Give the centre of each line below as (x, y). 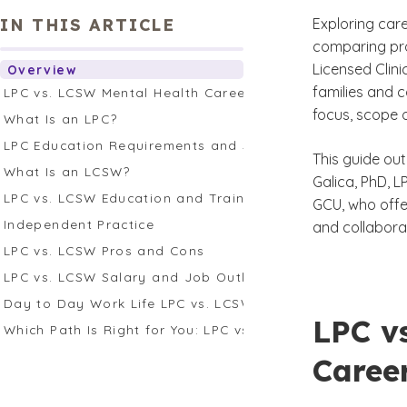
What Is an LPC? (61, 119)
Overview (42, 69)
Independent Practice (79, 224)
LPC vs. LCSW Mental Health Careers (132, 92)
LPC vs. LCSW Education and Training (135, 198)
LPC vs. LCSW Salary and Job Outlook (138, 277)
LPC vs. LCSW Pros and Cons (104, 250)
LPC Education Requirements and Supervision (165, 145)
